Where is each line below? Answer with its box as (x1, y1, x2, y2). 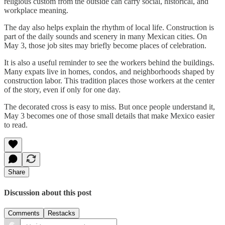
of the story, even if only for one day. (4, 85, 121, 94)
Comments (8, 209, 40, 217)
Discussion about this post (4, 188, 91, 197)
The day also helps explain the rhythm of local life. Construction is (4, 23, 214, 32)
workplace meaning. (4, 6, 68, 15)
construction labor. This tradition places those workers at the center (4, 76, 214, 85)
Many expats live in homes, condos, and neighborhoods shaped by (4, 67, 214, 76)
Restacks (48, 209, 75, 217)
